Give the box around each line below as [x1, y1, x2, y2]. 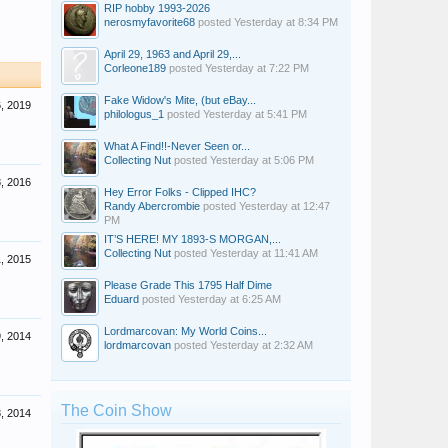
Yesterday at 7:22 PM [205, 62, 309, 74]
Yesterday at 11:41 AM [210, 247, 318, 259]
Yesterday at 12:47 [239, 200, 330, 212]
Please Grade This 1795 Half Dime [104, 279, 272, 291]
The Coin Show [61, 402, 172, 419]
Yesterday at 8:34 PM [234, 16, 338, 28]
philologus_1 [104, 108, 164, 120]
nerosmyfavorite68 [104, 16, 195, 28]
